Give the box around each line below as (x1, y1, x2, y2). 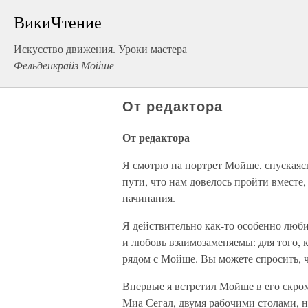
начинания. (122, 190, 175, 205)
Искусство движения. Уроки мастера (14, 41, 187, 56)
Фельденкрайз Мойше (14, 58, 114, 72)
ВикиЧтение (14, 11, 102, 33)
